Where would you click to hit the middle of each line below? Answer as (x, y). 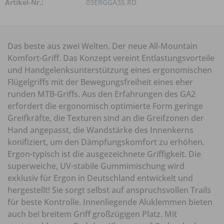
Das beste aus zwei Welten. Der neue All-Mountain (102, 46)
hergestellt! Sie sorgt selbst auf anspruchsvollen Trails (109, 190)
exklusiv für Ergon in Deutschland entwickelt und (100, 178)
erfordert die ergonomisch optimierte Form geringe (105, 106)
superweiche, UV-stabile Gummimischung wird (96, 166)
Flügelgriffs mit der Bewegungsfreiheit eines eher (100, 82)
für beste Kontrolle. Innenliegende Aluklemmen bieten (110, 202)
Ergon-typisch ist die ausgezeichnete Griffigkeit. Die (104, 154)
